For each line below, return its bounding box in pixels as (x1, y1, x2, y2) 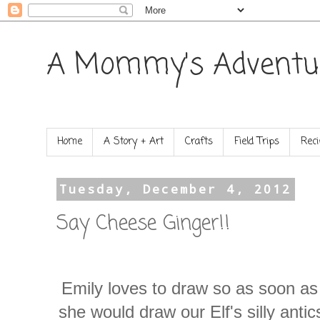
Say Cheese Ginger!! (56, 209, 230, 239)
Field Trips (234, 134, 279, 150)
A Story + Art (104, 134, 164, 150)
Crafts (185, 134, 213, 150)
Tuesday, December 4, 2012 (59, 181, 292, 198)
